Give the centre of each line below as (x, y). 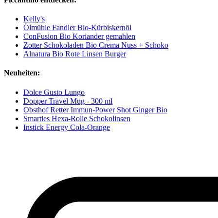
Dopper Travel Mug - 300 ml (68, 101)
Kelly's (34, 19)
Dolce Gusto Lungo (54, 92)
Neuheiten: (22, 73)
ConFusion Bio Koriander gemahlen (79, 36)
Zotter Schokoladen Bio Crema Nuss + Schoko (96, 45)
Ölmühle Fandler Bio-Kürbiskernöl (77, 28)
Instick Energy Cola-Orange (67, 127)
